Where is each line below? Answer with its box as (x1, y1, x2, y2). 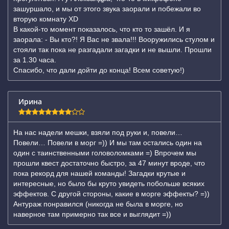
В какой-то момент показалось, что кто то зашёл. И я (13, 25, 190, 33)
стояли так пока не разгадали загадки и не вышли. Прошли (13, 45, 212, 54)
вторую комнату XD (13, 15, 78, 23)
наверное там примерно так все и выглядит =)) (13, 210, 171, 218)
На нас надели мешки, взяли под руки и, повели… (13, 128, 182, 136)
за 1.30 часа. (13, 56, 56, 64)
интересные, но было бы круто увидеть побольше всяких (13, 179, 204, 188)
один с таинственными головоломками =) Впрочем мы (13, 149, 196, 157)
